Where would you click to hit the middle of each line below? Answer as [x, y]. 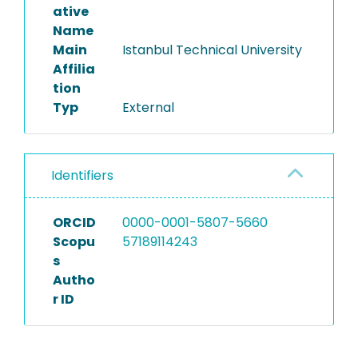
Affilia [74, 69]
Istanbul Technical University [212, 50]
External [148, 107]
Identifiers [82, 175]
